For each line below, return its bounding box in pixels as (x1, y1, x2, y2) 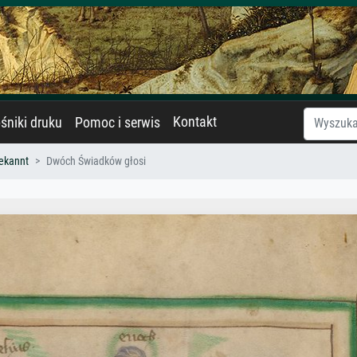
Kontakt (173, 114, 217, 130)
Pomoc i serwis (75, 115, 160, 131)
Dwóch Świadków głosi (46, 155, 146, 168)
